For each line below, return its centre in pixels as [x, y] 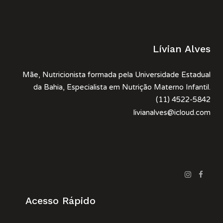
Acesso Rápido [61, 201]
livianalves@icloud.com [172, 112]
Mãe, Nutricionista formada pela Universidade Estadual [116, 75]
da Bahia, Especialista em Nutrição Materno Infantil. [122, 87]
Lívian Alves [182, 49]
